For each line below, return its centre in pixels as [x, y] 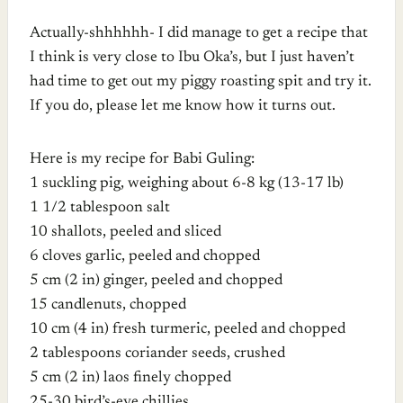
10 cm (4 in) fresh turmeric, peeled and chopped [188, 329]
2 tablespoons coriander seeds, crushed [157, 354]
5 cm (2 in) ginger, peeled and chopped [156, 281]
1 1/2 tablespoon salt [100, 208]
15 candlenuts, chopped [108, 305]
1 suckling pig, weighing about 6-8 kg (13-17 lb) [187, 184]
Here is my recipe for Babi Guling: [142, 159]
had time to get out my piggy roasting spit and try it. [201, 82]
